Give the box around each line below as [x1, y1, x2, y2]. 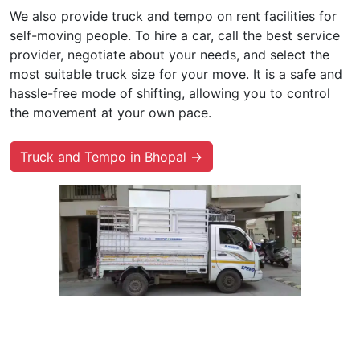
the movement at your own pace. [10, 104, 211, 121]
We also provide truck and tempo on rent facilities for [10, 7, 337, 24]
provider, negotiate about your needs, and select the [10, 46, 329, 63]
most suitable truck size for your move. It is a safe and [10, 65, 342, 82]
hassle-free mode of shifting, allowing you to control [10, 84, 330, 101]
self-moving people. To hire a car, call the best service [10, 27, 340, 43]
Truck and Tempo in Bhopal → [20, 148, 202, 165]
